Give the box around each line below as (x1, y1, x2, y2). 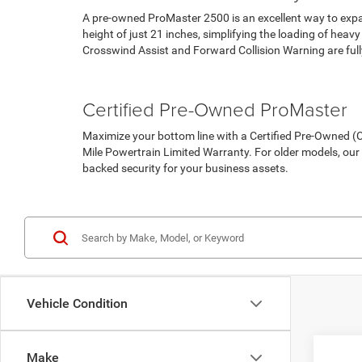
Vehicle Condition (27, 296, 128, 311)
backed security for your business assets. (82, 162, 288, 175)
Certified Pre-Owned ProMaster (82, 95, 347, 122)
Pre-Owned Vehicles (82, 68, 182, 81)
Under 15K (184, 68, 237, 81)
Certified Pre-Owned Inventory (82, 186, 233, 199)
